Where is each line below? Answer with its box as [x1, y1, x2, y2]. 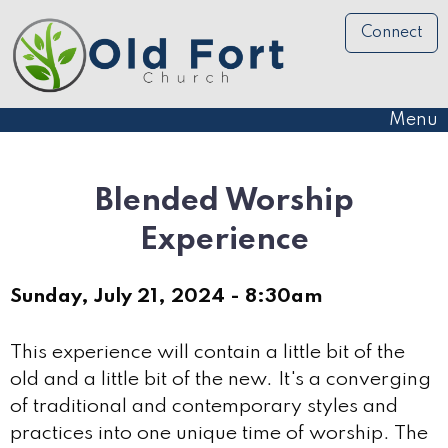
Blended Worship [94, 185, 354, 217]
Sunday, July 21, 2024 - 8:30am [10, 286, 323, 307]
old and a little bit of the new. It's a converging [10, 369, 431, 390]
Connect [360, 24, 423, 41]
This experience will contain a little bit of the [10, 342, 405, 363]
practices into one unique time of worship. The [10, 423, 428, 444]
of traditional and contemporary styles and [10, 396, 398, 417]
